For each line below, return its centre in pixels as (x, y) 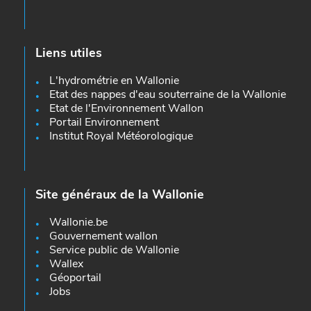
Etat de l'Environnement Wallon (126, 108)
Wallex (66, 263)
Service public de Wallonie (114, 250)
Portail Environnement (104, 122)
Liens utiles (69, 52)
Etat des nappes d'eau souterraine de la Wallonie (168, 94)
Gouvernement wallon (103, 236)
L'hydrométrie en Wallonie (114, 80)
